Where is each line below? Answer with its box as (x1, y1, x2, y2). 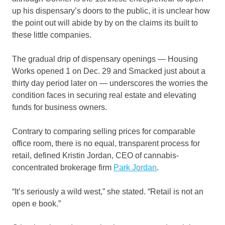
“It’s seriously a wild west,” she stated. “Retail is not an (12, 187, 203, 196)
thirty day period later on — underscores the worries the (12, 79, 208, 88)
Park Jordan (114, 163, 157, 172)
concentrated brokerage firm (12, 163, 114, 172)
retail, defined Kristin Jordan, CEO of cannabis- (12, 151, 179, 160)
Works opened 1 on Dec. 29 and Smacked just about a (12, 67, 205, 76)
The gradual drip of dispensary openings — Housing (12, 55, 198, 64)
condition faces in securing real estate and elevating (12, 91, 196, 100)
